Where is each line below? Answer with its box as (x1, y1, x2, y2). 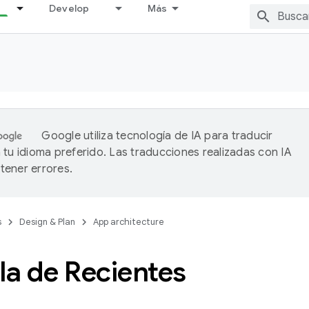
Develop (48, 2, 90, 14)
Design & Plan (19, 216, 75, 228)
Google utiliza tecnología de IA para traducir (41, 129, 273, 143)
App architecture (93, 216, 164, 228)
